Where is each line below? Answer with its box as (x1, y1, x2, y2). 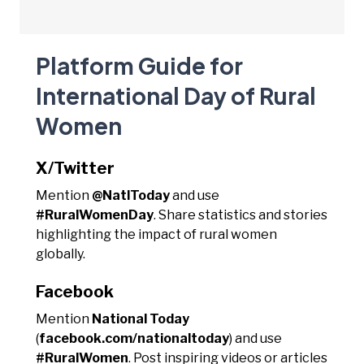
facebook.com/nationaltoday (39, 330, 229, 346)
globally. (36, 245, 85, 262)
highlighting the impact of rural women (36, 226, 277, 242)
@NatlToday (92, 187, 170, 203)
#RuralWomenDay (36, 206, 154, 223)
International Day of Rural (36, 80, 316, 110)
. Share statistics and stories (154, 206, 327, 223)
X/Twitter (36, 158, 115, 178)
